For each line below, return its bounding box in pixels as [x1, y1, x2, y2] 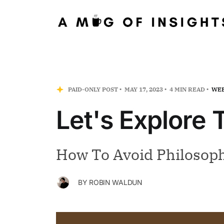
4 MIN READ [168, 85, 205, 93]
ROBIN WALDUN [89, 177, 142, 186]
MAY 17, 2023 [124, 85, 163, 93]
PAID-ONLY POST [68, 85, 118, 93]
